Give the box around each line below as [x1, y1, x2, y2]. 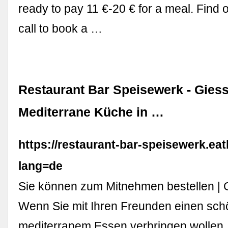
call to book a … [18, 22, 103, 36]
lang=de [18, 159, 63, 173]
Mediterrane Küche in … [18, 105, 164, 120]
